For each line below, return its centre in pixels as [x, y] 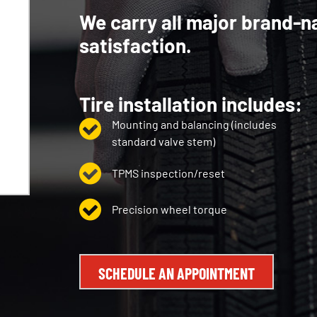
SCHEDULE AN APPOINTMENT [177, 273]
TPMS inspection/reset [168, 173]
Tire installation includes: [191, 104]
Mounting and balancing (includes [194, 124]
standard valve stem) [163, 141]
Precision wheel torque [169, 209]
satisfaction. [136, 45]
